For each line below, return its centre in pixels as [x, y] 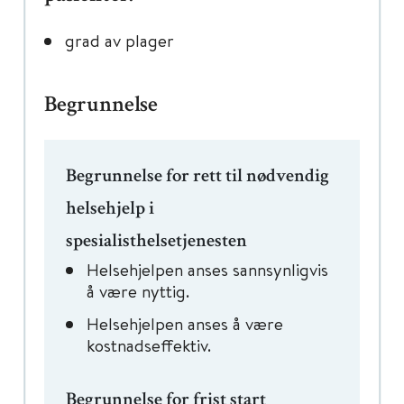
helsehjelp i [110, 210]
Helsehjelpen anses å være [185, 323]
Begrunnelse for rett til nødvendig [197, 177]
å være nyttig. [138, 291]
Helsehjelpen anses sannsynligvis [207, 269]
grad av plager [119, 40]
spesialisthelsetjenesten [156, 242]
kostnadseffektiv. [149, 345]
